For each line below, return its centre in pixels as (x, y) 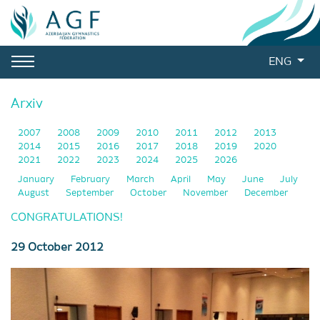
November (206, 193)
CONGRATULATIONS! (67, 218)
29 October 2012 (57, 248)
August (35, 193)
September (91, 193)
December (266, 193)
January (37, 180)
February (91, 180)
